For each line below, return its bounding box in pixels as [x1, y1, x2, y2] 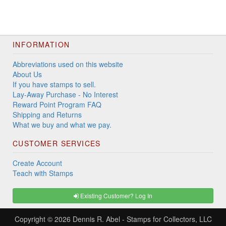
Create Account [13, 158, 62, 168]
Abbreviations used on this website [13, 59, 123, 70]
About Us [13, 69, 42, 80]
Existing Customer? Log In [79, 191, 152, 200]
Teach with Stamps [13, 168, 73, 179]
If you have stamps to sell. [13, 79, 96, 90]
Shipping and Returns [13, 109, 82, 120]
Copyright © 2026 [14, 214, 73, 224]
